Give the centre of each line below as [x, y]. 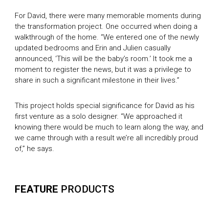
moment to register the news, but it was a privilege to [103, 69]
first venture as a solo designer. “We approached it [99, 116]
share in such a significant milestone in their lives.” [97, 80]
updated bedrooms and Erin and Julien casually [93, 48]
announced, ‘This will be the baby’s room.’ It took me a [103, 58]
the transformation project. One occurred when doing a [106, 26]
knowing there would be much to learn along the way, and [109, 127]
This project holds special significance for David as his [105, 105]
